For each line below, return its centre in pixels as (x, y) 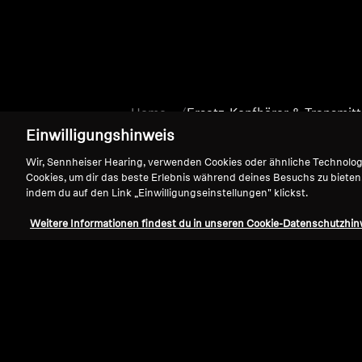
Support (81, 284)
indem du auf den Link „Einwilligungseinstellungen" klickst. (167, 194)
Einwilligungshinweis (100, 137)
